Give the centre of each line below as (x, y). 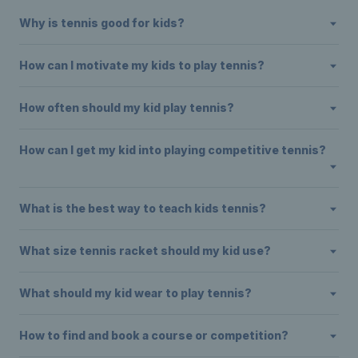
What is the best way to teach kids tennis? (143, 209)
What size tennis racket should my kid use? (145, 251)
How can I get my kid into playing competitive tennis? (173, 150)
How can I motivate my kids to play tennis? (142, 66)
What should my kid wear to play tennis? (135, 293)
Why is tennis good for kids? (102, 23)
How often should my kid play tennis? (127, 108)
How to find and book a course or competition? (154, 336)
